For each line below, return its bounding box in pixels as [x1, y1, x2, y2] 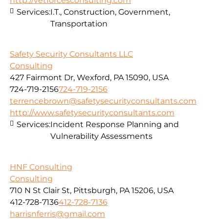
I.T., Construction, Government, [50, 7, 170, 17]
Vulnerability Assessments [50, 131, 153, 141]
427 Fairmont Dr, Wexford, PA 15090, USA [10, 73, 169, 83]
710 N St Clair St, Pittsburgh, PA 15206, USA [10, 185, 174, 195]
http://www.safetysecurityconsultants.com [10, 108, 175, 118]
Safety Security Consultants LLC [10, 49, 133, 59]
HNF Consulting [10, 162, 72, 172]
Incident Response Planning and [50, 120, 179, 130]
